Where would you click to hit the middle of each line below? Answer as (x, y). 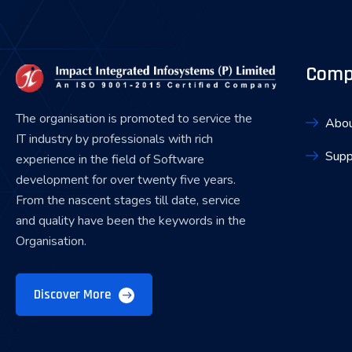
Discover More (74, 294)
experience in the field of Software (110, 159)
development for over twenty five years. (126, 180)
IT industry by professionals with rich (114, 139)
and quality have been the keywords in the (131, 220)
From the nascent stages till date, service (128, 200)
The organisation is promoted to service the (134, 118)
